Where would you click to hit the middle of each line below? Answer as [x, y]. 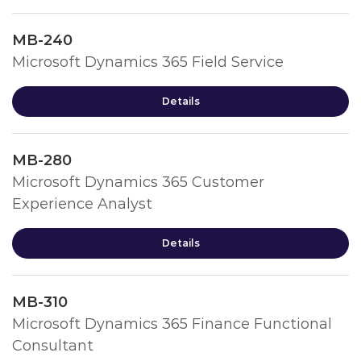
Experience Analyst [82, 204]
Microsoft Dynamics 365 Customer [138, 182]
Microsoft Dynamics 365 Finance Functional [172, 324]
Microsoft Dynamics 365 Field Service [148, 62]
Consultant [53, 346]
